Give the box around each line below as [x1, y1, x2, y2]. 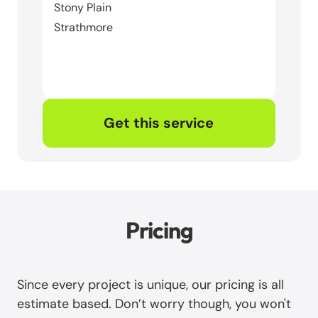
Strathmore [54, 19, 113, 35]
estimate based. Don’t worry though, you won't [17, 295, 291, 312]
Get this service [104, 113, 214, 132]
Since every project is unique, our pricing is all [17, 275, 284, 293]
